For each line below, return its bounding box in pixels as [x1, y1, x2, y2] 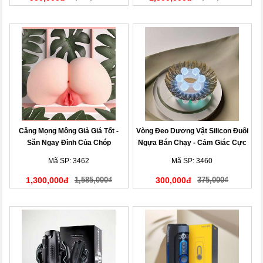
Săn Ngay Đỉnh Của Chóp [26, 139, 111, 147]
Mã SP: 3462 [48, 157, 90, 165]
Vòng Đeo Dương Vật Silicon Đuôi [136, 127, 248, 135]
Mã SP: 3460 [171, 157, 213, 165]
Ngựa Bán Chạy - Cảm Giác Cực [137, 139, 247, 147]
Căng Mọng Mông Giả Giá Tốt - [19, 127, 119, 135]
